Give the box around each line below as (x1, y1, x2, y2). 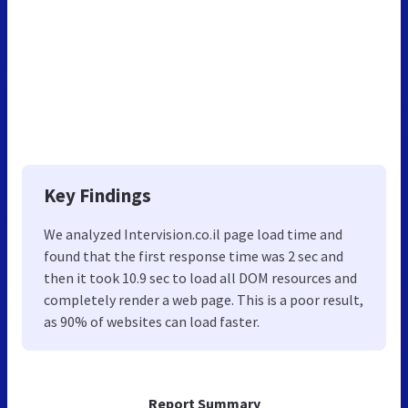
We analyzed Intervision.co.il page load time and (44, 224, 342, 243)
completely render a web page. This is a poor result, (44, 290, 363, 309)
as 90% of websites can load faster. (44, 311, 260, 331)
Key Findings (44, 182, 151, 208)
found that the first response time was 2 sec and (44, 246, 343, 265)
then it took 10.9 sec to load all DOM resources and (44, 268, 357, 287)
